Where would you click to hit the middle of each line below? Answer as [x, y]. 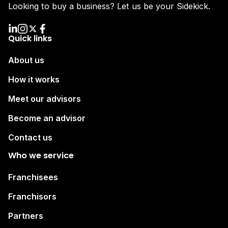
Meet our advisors [45, 98]
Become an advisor [47, 118]
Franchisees [33, 177]
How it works [34, 79]
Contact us [30, 137]
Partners [26, 216]
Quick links [30, 38]
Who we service [41, 155]
